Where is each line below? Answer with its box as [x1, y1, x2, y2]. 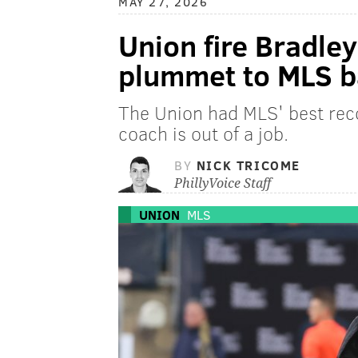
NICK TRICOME [196, 157, 301, 174]
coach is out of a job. [118, 120, 288, 147]
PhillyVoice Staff [174, 176, 271, 192]
